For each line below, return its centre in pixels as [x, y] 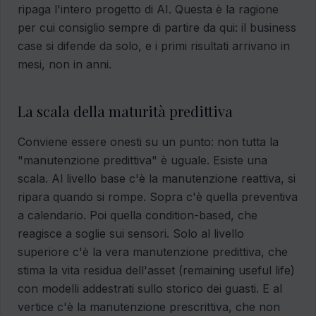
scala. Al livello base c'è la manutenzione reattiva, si [157, 179]
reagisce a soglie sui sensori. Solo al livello [131, 234]
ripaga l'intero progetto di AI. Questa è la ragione [148, 10]
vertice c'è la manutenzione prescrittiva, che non [149, 307]
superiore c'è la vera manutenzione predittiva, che [153, 252]
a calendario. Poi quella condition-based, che [138, 215]
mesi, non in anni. [65, 65]
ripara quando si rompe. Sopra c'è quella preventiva [158, 197]
